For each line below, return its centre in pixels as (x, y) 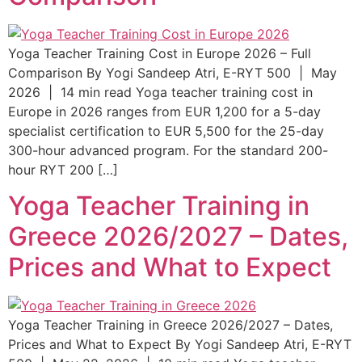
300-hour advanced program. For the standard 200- (168, 150)
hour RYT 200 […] (63, 169)
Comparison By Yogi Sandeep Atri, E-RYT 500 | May (173, 72)
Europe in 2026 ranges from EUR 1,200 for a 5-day (164, 111)
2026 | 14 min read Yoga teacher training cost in (160, 92)
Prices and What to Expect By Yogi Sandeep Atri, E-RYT (180, 345)
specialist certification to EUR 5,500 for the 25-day (166, 130)
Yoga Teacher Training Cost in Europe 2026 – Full (160, 53)
